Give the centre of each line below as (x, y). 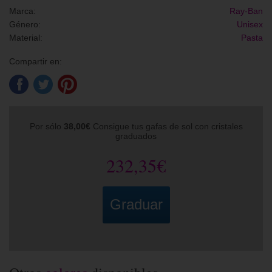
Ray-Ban (246, 11)
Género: (25, 25)
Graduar (136, 205)
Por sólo (46, 127)
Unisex (250, 25)
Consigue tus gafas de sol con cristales (166, 127)
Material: (26, 38)
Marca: (22, 11)
